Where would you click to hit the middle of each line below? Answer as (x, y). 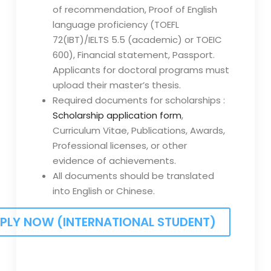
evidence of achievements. (114, 161)
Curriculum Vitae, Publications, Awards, (139, 131)
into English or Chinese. (103, 191)
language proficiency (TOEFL (116, 25)
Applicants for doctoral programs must (141, 70)
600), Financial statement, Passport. (133, 55)
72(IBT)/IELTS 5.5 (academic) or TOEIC (137, 40)
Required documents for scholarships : (139, 100)
